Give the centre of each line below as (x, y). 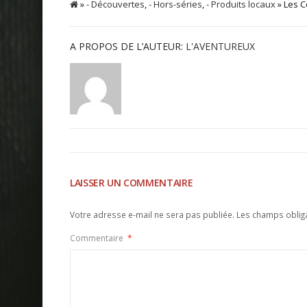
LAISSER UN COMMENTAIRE (132, 182)
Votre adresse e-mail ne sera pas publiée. (152, 214)
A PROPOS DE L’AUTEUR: (128, 46)
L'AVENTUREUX (220, 46)
